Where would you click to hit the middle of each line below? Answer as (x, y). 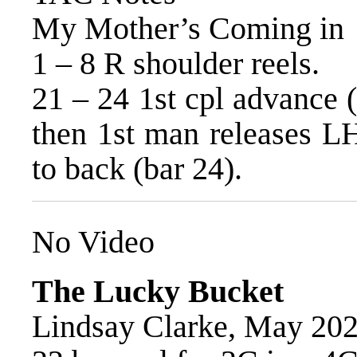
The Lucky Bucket (158, 292)
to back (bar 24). (137, 168)
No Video (93, 242)
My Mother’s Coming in (188, 28)
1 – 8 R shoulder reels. (176, 63)
